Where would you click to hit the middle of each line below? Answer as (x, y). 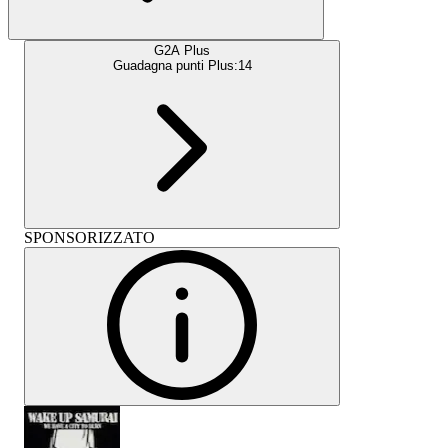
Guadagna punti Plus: (175, 65)
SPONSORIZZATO (89, 237)
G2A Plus (182, 50)
